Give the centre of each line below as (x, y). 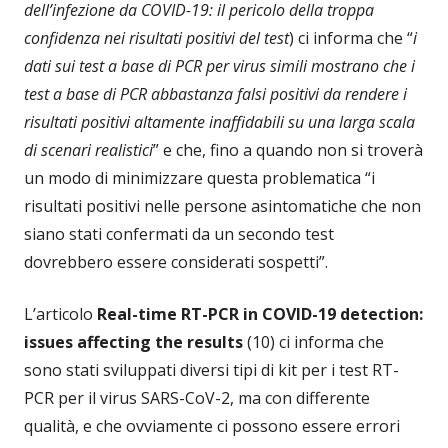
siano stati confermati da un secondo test (179, 234)
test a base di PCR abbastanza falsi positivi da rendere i (215, 94)
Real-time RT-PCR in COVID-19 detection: (260, 314)
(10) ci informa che (315, 342)
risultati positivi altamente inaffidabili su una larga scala (219, 122)
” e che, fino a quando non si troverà (288, 150)
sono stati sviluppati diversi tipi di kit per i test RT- (211, 370)
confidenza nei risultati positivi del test (156, 38)
